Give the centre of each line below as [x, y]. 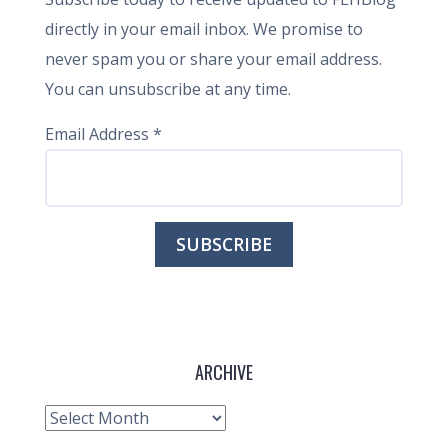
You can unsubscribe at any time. [168, 89]
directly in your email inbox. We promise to [204, 29]
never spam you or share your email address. [213, 59]
